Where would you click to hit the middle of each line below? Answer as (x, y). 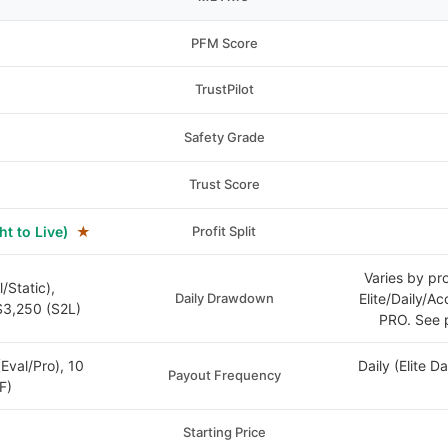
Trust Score (224, 184)
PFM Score (224, 43)
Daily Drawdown (224, 298)
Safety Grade (224, 137)
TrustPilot (224, 89)
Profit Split (224, 231)
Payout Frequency (224, 375)
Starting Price (224, 432)
